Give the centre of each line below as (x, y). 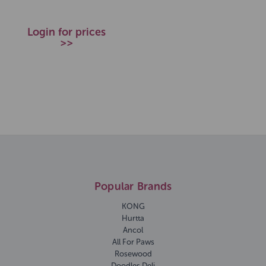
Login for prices (66, 32)
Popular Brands (133, 187)
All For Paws (133, 242)
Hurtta (133, 218)
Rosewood (133, 254)
